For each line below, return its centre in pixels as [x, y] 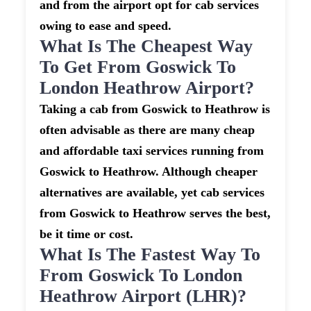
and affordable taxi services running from [152, 151]
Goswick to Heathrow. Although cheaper [149, 172]
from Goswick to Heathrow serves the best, [155, 213]
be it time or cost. [87, 234]
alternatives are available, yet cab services [152, 193]
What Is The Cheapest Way [146, 47]
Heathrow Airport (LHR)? [143, 296]
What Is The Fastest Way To [150, 255]
